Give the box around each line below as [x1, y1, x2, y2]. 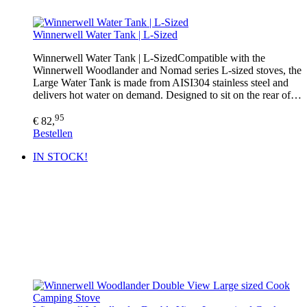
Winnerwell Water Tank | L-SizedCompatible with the [33, 51, 265, 64]
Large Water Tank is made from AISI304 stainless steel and [33, 76, 288, 88]
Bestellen [33, 127, 73, 140]
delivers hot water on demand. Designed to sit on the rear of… [33, 88, 302, 101]
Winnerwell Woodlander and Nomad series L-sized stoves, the [33, 64, 302, 76]
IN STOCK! [33, 151, 88, 163]
